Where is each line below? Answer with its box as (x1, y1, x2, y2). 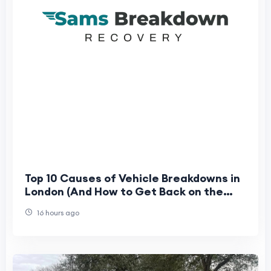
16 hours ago (35, 208, 79, 218)
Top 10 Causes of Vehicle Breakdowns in (25, 171, 240, 186)
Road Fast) (25, 198, 83, 212)
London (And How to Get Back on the (25, 184, 223, 199)
